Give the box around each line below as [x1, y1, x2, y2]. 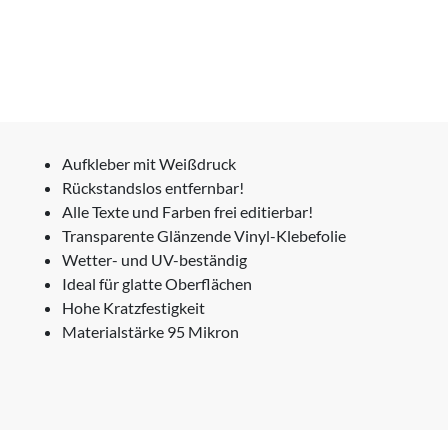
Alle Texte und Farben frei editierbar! [62, 202, 313, 221]
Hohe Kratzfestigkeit [62, 298, 205, 317]
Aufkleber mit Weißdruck [62, 154, 236, 173]
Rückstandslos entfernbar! [62, 178, 244, 197]
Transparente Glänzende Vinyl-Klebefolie [62, 226, 346, 245]
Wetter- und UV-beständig [62, 250, 247, 269]
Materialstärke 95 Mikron [62, 322, 239, 341]
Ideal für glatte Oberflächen [62, 274, 252, 293]
